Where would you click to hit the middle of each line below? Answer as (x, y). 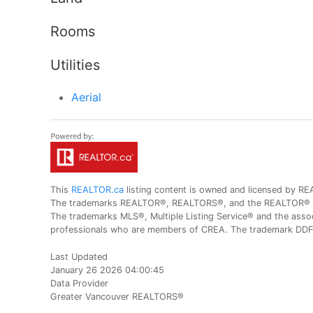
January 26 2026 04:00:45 (107, 270)
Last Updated (79, 256)
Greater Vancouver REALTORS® (117, 296)
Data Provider (79, 283)
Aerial (86, 97)
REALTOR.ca (97, 189)
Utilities (75, 65)
